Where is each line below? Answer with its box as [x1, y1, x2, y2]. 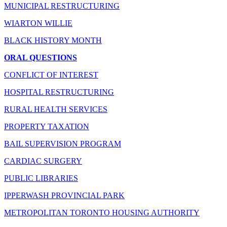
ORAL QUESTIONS [4, 53, 77, 62]
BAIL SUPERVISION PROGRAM [4, 139, 121, 148]
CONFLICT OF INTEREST [4, 70, 98, 79]
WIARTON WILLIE [4, 18, 72, 27]
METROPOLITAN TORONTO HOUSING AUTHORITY [4, 208, 200, 217]
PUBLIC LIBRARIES [4, 173, 78, 182]
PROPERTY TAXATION [4, 122, 89, 131]
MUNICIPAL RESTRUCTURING [4, 1, 120, 10]
